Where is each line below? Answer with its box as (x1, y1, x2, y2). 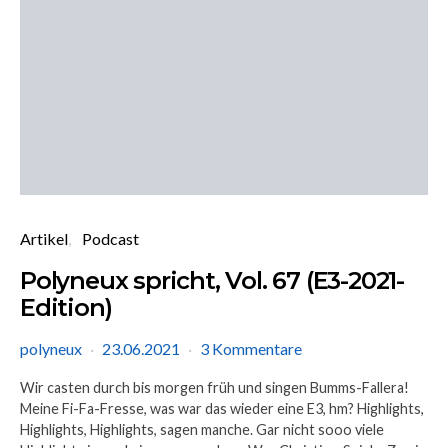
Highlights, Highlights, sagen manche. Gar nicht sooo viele (20, 420, 384, 438)
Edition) (20, 292, 112, 322)
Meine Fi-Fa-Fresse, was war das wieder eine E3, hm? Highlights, (20, 399, 424, 417)
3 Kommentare (200, 338, 302, 358)
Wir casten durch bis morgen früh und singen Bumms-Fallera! (20, 378, 409, 396)
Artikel (20, 228, 68, 248)
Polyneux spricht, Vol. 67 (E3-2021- (20, 265, 404, 295)
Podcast (82, 228, 139, 248)
